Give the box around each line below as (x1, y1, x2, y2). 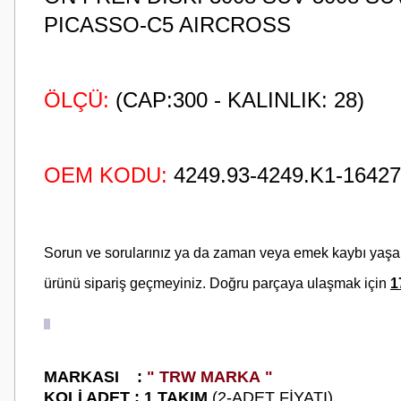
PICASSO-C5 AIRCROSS (44, 13, 291, 37)
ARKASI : (57, 368, 142, 386)
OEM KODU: (44, 163, 167, 187)
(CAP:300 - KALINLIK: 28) (109, 88, 364, 112)
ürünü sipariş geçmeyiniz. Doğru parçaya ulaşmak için (44, 276, 390, 291)
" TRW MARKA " (147, 368, 273, 386)
